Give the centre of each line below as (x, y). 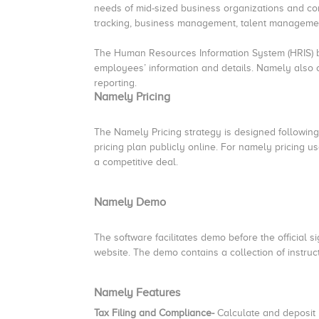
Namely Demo (130, 202)
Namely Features (137, 293)
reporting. (117, 83)
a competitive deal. (136, 162)
